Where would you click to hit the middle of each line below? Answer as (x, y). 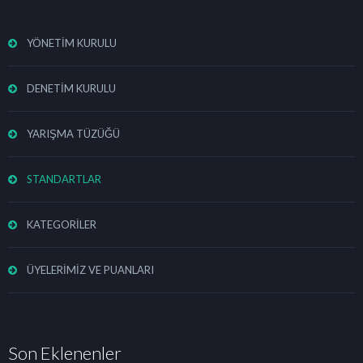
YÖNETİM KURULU (72, 43)
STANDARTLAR (64, 179)
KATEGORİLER (62, 224)
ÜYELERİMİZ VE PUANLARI (90, 270)
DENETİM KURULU (71, 88)
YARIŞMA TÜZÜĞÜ (73, 134)
